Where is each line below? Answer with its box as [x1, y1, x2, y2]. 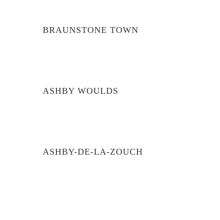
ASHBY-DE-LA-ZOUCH [43, 147, 143, 157]
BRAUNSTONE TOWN [43, 25, 138, 35]
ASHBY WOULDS [43, 86, 118, 96]
